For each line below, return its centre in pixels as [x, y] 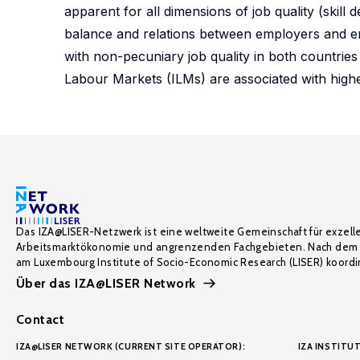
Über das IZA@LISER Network [106, 283]
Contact [41, 319]
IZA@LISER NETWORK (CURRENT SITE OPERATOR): [131, 346]
